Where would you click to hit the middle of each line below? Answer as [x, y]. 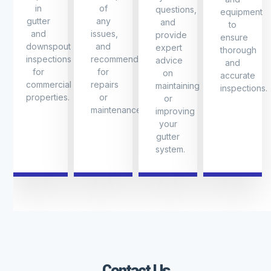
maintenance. [117, 110]
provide [171, 35]
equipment [241, 12]
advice [169, 60]
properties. [48, 97]
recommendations [126, 59]
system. [170, 149]
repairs [105, 85]
